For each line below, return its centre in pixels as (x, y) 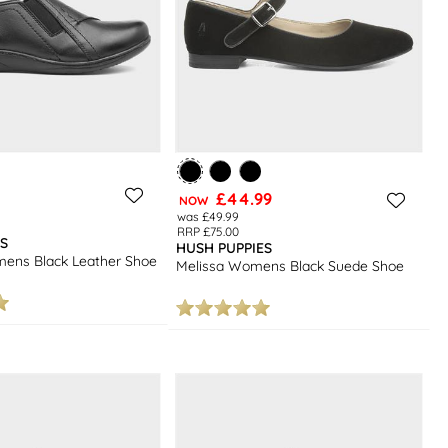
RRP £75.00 (207, 231)
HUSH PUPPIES (224, 248)
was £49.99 (207, 216)
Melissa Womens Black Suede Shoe (290, 266)
